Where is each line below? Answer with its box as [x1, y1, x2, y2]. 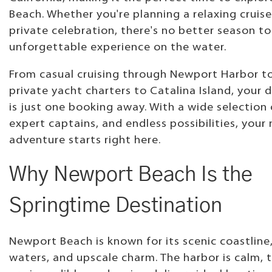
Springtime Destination [9, 195, 222, 216]
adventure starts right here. [9, 134, 161, 146]
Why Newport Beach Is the [9, 164, 253, 185]
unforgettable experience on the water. [9, 41, 226, 53]
